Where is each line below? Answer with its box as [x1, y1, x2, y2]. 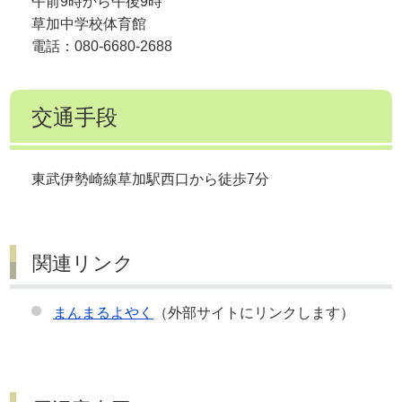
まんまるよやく [53, 304, 154, 320]
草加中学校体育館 [31, 16, 147, 32]
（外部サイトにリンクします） [153, 304, 355, 320]
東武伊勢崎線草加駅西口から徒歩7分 [31, 171, 270, 187]
